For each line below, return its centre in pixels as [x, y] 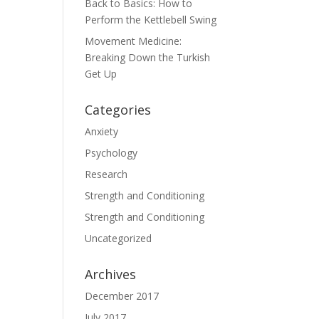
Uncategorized [119, 238]
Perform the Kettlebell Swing [151, 20]
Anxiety [102, 131]
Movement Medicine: [134, 41]
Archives [111, 274]
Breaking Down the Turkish [148, 57]
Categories [118, 110]
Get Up [101, 74]
